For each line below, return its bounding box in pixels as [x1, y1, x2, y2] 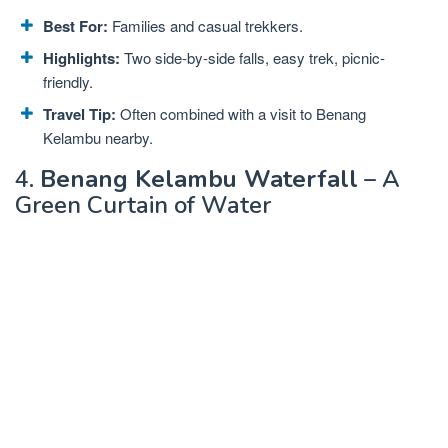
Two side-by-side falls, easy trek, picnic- [120, 46, 385, 68]
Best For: [43, 14, 108, 37]
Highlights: [43, 46, 120, 69]
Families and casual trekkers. [108, 14, 303, 36]
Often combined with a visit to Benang [116, 102, 366, 124]
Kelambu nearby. [43, 126, 153, 148]
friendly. [43, 70, 93, 92]
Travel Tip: [43, 102, 116, 125]
